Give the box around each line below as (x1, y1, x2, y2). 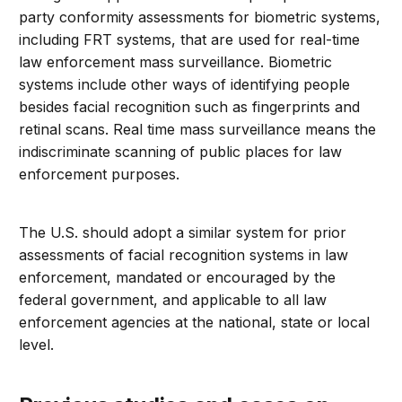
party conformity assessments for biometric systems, (19, 8, 381, 27)
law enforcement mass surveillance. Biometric (19, 53, 333, 72)
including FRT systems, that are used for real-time (19, 31, 361, 49)
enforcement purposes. (19, 165, 180, 184)
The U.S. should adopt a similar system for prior (19, 223, 347, 242)
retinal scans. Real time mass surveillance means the (19, 120, 377, 139)
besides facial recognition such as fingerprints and (19, 98, 361, 117)
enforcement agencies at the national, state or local (19, 313, 371, 332)
